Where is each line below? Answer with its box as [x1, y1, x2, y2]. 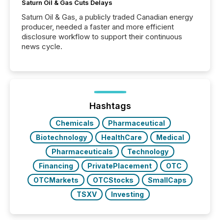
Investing [110, 190, 144, 199]
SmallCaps [148, 176, 187, 185]
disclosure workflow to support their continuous [22, 32, 182, 42]
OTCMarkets [33, 176, 79, 185]
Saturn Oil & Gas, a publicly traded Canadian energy [22, 12, 193, 22]
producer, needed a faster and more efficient [22, 22, 174, 32]
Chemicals [55, 119, 94, 128]
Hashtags [89, 101, 131, 111]
